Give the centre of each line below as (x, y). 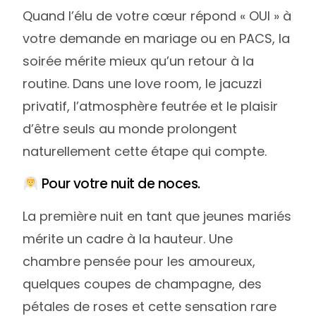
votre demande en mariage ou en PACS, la (157, 39)
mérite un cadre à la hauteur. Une (128, 239)
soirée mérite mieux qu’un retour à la (139, 61)
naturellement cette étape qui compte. (145, 152)
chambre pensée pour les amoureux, (139, 262)
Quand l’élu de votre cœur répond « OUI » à (157, 16)
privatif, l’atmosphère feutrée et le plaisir (151, 107)
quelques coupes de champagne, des (142, 284)
